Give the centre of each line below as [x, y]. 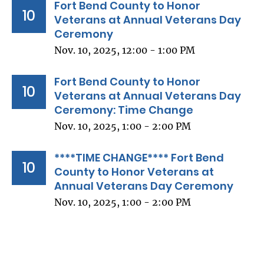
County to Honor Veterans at [134, 171]
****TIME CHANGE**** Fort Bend [139, 157]
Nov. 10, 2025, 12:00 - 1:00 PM [125, 50]
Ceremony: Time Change [124, 110]
